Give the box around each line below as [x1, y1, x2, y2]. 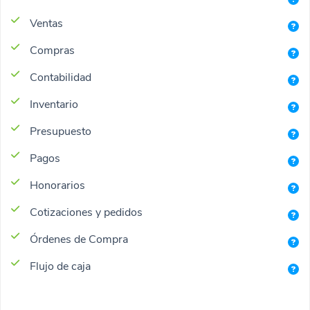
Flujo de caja [30, 259, 91, 274]
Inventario [30, 97, 78, 112]
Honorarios [30, 178, 85, 193]
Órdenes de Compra [30, 232, 128, 247]
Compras [30, 43, 75, 58]
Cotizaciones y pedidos [30, 205, 143, 220]
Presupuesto [30, 124, 91, 139]
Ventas [30, 16, 63, 31]
